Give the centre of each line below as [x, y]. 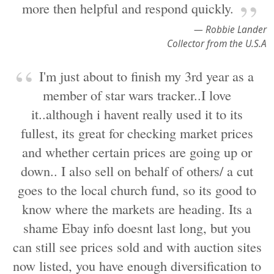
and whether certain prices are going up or [137, 152]
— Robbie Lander [230, 30]
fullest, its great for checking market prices [137, 133]
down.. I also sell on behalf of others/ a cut [137, 171]
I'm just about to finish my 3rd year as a [146, 76]
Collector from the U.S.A [217, 44]
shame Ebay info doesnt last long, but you [137, 228]
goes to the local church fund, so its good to [137, 190]
